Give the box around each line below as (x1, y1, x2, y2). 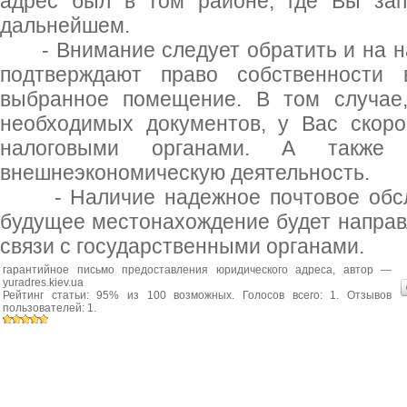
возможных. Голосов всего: (165, 289, 331, 302)
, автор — (333, 263, 392, 276)
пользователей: (3, 302, 87, 314)
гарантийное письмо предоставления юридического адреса (3, 263, 333, 276)
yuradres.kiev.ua (3, 276, 84, 289)
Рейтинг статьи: (3, 289, 97, 302)
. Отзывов (336, 289, 392, 302)
